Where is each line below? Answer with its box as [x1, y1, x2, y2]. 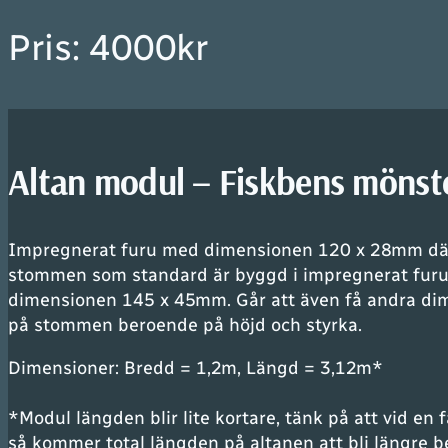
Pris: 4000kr [8, 26, 208, 69]
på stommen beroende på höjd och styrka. [8, 314, 362, 336]
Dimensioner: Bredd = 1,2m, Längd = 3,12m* [8, 357, 383, 379]
